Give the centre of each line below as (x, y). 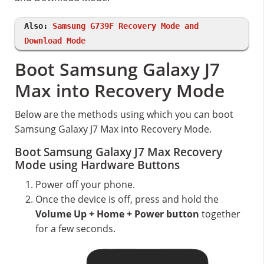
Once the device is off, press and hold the (127, 199)
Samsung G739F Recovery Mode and (126, 26)
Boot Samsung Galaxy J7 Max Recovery (118, 152)
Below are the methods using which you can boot (124, 114)
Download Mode (55, 41)
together (220, 214)
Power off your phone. (85, 184)
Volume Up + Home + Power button (117, 214)
